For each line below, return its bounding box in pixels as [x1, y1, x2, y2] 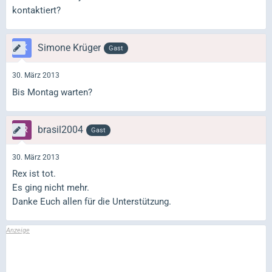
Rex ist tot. [12, 168, 56, 179]
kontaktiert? [12, 5, 61, 16]
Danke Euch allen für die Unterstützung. [12, 196, 171, 207]
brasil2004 [38, 123, 83, 135]
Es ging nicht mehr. [12, 182, 89, 193]
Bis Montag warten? [12, 86, 92, 98]
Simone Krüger [38, 42, 101, 53]
